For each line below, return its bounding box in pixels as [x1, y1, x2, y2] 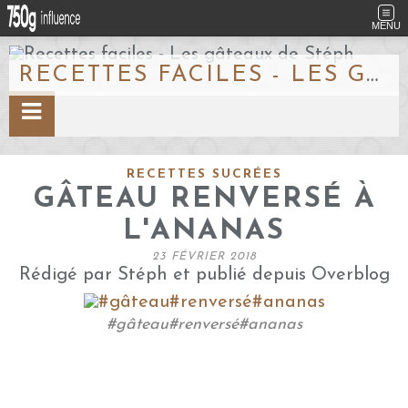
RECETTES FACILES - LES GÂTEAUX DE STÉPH [366, 64, 378, 87]
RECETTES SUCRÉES [126, 168, 282, 180]
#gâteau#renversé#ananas [106, 316, 302, 333]
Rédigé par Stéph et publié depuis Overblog [18, 266, 390, 284]
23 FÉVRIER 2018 [151, 251, 257, 262]
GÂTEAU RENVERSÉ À [32, 186, 376, 214]
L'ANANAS [123, 218, 285, 246]
